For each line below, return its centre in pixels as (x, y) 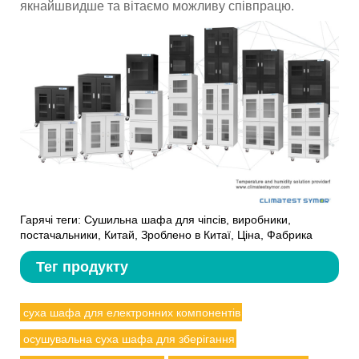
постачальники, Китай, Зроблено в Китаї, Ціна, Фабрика (166, 234)
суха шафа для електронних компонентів (131, 312)
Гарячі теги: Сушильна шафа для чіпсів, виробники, (155, 219)
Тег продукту (82, 266)
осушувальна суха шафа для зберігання (129, 339)
